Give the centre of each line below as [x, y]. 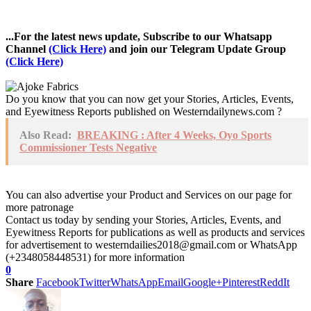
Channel [27, 49]
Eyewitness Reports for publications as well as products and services [155, 232]
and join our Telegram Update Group [196, 49]
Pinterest [241, 282]
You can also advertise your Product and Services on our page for [149, 194]
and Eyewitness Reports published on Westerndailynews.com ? [144, 111]
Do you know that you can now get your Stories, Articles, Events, [150, 99]
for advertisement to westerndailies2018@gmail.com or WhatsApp [151, 244]
